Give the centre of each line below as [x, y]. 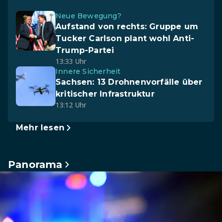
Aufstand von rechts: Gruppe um [127, 27]
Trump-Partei [85, 50]
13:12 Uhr [71, 105]
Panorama [35, 165]
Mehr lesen [40, 128]
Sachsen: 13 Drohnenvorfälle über [129, 82]
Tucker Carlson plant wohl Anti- [125, 38]
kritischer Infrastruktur [105, 94]
